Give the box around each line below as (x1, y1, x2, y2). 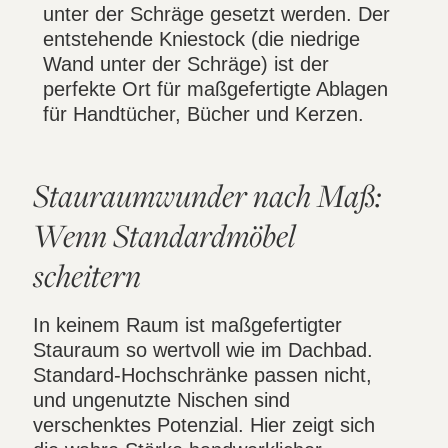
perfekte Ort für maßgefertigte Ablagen (43, 78, 389, 101)
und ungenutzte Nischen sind (33, 388, 291, 411)
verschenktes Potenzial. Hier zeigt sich (33, 413, 376, 436)
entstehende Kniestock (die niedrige (43, 28, 361, 51)
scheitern (33, 253, 142, 296)
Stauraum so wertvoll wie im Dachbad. (33, 338, 374, 361)
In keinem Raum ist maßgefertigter (33, 313, 343, 336)
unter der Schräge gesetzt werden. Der (43, 3, 391, 26)
